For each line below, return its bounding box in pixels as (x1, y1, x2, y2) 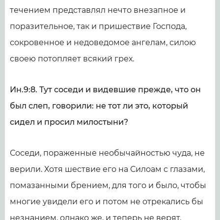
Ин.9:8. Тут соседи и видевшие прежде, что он (10, 85, 201, 94)
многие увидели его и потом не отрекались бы (10, 197, 203, 206)
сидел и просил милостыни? (10, 117, 128, 127)
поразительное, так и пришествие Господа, (10, 22, 187, 31)
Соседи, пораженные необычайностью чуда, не (10, 148, 205, 158)
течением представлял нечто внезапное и (10, 5, 186, 15)
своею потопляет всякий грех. (10, 54, 134, 63)
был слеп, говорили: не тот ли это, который (10, 101, 188, 110)
